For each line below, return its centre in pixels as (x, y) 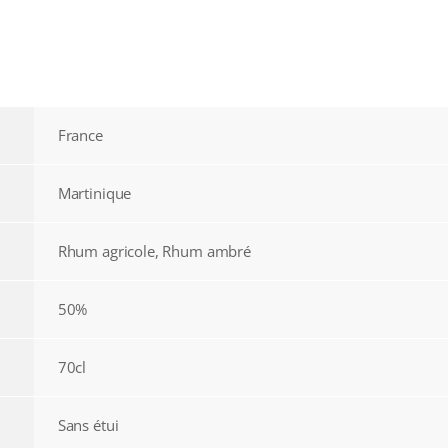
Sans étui (88, 424)
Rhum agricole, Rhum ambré (154, 250)
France (80, 134)
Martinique (94, 192)
